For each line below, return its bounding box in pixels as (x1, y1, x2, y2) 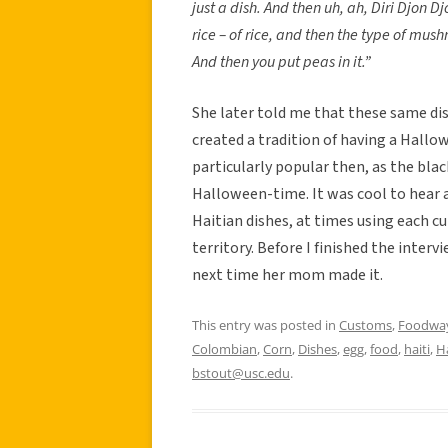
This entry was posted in (192, 315, 339, 334)
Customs (339, 315, 392, 334)
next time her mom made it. (192, 263, 383, 286)
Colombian (192, 339, 257, 358)
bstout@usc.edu (192, 363, 290, 382)
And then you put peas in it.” (192, 50, 371, 73)
